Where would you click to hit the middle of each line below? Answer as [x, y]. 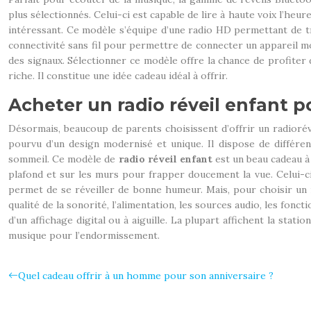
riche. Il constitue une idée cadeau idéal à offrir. [118, 76]
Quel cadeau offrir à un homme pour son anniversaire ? [146, 276]
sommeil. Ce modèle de [64, 159]
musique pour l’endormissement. [84, 235]
